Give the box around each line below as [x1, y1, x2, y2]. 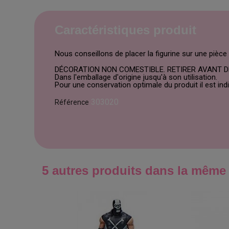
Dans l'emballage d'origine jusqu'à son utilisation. [55, 73, 218, 82]
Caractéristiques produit [55, 23, 197, 37]
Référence [55, 98, 89, 106]
